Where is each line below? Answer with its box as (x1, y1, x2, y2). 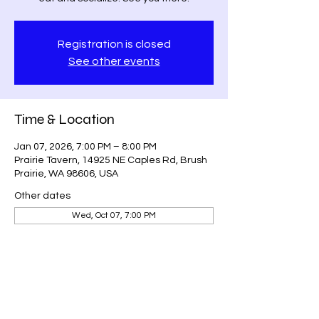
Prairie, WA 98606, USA (14, 169, 118, 179)
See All (51, 288, 83, 299)
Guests (14, 250, 57, 268)
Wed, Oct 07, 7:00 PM (72, 211, 156, 220)
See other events (68, 56, 160, 67)
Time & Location (14, 110, 115, 128)
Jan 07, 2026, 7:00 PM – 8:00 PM (14, 142, 157, 152)
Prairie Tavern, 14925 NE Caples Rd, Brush (14, 155, 207, 165)
